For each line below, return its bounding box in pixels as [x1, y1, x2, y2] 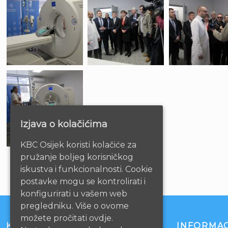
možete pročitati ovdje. [20, 213, 113, 223]
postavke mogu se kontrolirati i [20, 176, 146, 186]
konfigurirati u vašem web [20, 188, 127, 198]
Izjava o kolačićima [20, 118, 107, 130]
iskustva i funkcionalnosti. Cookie [20, 164, 153, 174]
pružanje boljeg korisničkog [20, 152, 133, 162]
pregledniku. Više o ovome [20, 201, 129, 211]
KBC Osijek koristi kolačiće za [20, 139, 136, 150]
